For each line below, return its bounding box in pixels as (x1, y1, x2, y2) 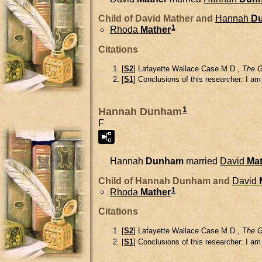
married (184, 156, 220, 166)
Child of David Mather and (98, 13, 215, 24)
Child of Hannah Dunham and (98, 175, 232, 186)
